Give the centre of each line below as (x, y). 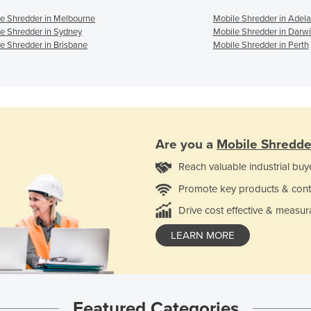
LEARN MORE (203, 235)
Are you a (186, 144)
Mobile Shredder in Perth (261, 45)
